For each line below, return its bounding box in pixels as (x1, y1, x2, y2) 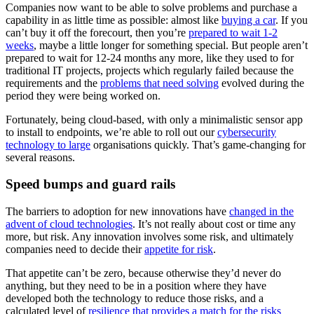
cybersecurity (217, 125, 276, 138)
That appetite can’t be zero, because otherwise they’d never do (6, 267, 281, 280)
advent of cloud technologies (6, 218, 132, 231)
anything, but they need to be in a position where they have (6, 280, 266, 292)
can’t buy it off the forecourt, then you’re (6, 26, 189, 39)
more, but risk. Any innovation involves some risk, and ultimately (6, 231, 294, 243)
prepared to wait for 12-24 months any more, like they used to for (6, 51, 294, 64)
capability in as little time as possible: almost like (6, 13, 221, 26)
